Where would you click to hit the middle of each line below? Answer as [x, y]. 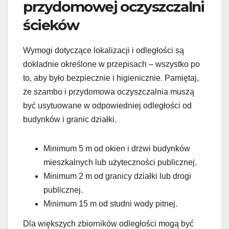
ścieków [51, 25]
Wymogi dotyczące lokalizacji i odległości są [104, 50]
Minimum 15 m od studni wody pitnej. [110, 203]
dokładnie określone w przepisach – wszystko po [111, 64]
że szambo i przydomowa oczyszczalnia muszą [109, 91]
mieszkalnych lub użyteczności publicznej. [120, 162]
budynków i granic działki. [70, 119]
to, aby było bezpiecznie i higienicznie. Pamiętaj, [111, 78]
